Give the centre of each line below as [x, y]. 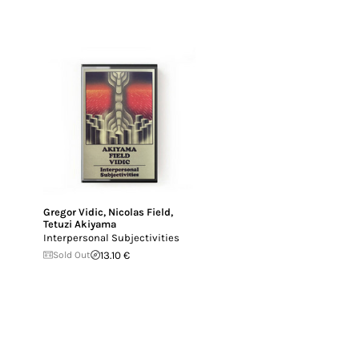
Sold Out [72, 254]
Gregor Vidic [73, 212]
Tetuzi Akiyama [80, 224]
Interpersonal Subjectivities [111, 237]
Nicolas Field [139, 212]
